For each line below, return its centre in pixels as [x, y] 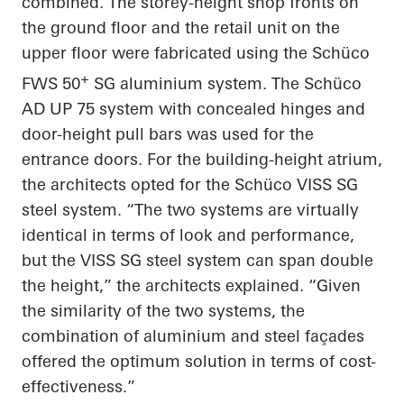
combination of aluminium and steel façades [193, 336]
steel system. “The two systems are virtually [190, 210]
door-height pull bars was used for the [168, 134]
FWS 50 [51, 84]
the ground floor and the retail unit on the [181, 28]
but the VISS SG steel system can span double [197, 261]
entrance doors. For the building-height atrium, [202, 160]
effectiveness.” [78, 387]
